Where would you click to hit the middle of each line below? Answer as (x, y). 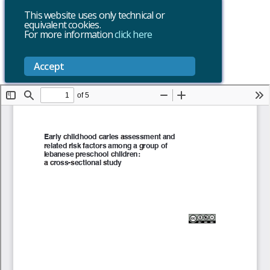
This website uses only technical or (94, 15)
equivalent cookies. (62, 25)
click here (133, 34)
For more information (70, 34)
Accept (49, 66)
